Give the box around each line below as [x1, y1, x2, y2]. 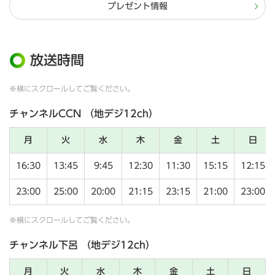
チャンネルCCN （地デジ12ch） [9, 109, 168, 119]
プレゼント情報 [107, 2, 168, 11]
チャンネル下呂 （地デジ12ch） [9, 240, 155, 250]
